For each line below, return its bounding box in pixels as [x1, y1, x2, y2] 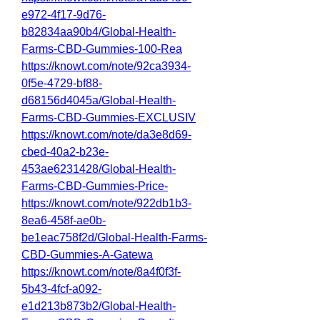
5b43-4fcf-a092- [21, 283, 101, 295]
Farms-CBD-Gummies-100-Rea [21, 43, 182, 55]
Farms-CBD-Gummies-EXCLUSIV [21, 111, 196, 124]
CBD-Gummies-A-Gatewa [21, 249, 153, 261]
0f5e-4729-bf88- [21, 77, 102, 89]
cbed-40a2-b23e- [21, 146, 109, 158]
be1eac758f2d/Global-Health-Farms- [21, 231, 207, 244]
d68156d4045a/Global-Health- [21, 94, 176, 106]
